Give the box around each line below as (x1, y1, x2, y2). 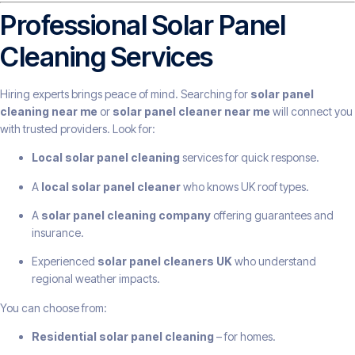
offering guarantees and (211, 208, 334, 223)
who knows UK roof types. (181, 179, 309, 193)
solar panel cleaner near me (113, 104, 270, 118)
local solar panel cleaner (41, 179, 181, 193)
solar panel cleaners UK (97, 254, 232, 269)
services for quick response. (180, 151, 319, 165)
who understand (232, 254, 316, 269)
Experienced (32, 254, 97, 269)
